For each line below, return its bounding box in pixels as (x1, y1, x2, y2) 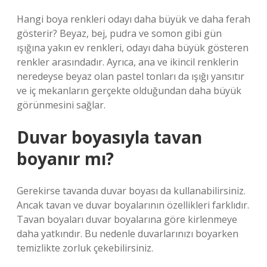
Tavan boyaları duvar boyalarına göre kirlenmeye (17, 213, 237, 226)
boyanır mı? (17, 147, 114, 170)
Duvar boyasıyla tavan (17, 126, 202, 148)
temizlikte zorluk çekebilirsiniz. (17, 241, 153, 254)
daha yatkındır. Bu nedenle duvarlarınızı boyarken (17, 227, 238, 240)
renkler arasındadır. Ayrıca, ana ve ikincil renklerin (17, 55, 238, 69)
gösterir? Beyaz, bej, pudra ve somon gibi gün (17, 27, 222, 40)
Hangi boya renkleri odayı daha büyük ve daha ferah (17, 13, 250, 26)
